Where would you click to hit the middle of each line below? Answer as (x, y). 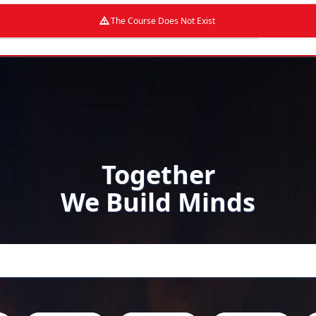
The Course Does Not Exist (163, 21)
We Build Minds (158, 202)
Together (158, 175)
